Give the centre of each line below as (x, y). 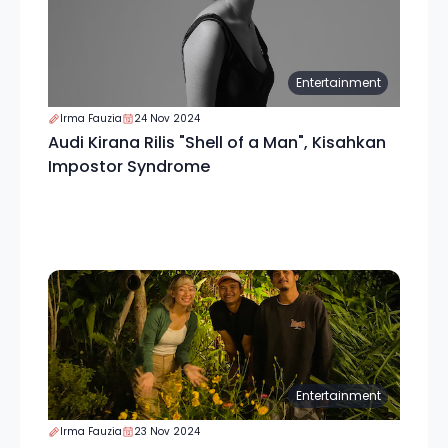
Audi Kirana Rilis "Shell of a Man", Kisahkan (217, 142)
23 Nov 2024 (167, 431)
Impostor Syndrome (129, 166)
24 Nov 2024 (167, 118)
